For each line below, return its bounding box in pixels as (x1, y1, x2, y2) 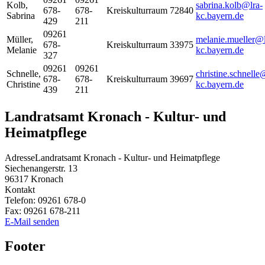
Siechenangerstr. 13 (5, 163, 77, 173)
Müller (7, 34, 31, 44)
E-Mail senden (5, 216, 59, 227)
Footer (5, 238, 46, 254)
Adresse (5, 152, 35, 163)
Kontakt (5, 184, 35, 195)
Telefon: (5, 195, 38, 205)
